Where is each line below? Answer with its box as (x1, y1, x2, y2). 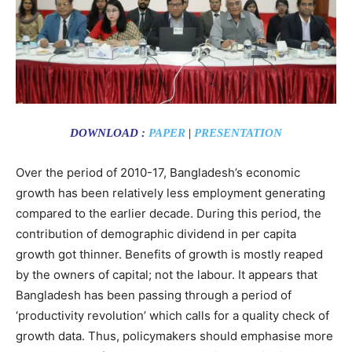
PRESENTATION (194, 126, 282, 139)
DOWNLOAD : (70, 126, 148, 139)
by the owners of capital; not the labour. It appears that (16, 266, 317, 282)
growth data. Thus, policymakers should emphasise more (16, 328, 333, 343)
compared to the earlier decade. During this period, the (16, 205, 321, 221)
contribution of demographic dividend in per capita (16, 225, 296, 241)
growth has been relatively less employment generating (16, 185, 325, 200)
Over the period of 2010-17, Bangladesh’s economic (16, 164, 300, 180)
